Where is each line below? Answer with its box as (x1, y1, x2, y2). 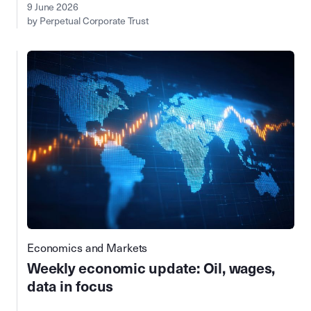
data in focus (27, 277, 114, 296)
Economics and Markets (27, 241, 148, 255)
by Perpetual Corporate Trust (27, 15, 149, 28)
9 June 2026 (27, 1, 78, 14)
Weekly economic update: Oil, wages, (27, 259, 276, 278)
